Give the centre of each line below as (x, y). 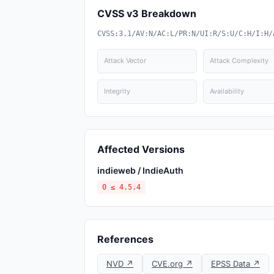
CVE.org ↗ (172, 264)
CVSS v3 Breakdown (147, 13)
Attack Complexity (239, 61)
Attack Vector (125, 61)
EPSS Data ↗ (235, 264)
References (125, 239)
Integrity (117, 91)
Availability (227, 91)
